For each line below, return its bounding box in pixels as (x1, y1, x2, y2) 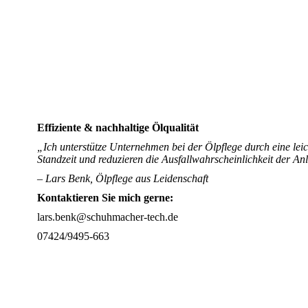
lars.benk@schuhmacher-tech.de (37, 211, 178, 223)
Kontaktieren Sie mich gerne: (37, 192, 173, 204)
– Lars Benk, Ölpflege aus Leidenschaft (37, 173, 208, 185)
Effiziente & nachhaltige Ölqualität (37, 122, 199, 134)
